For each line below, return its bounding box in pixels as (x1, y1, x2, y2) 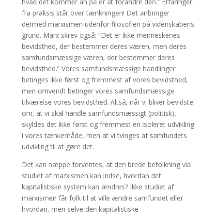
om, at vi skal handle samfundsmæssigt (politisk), (21, 108, 176, 118)
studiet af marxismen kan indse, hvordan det (21, 170, 161, 180)
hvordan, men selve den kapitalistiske (21, 204, 139, 214)
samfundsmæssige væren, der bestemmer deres (21, 52, 175, 62)
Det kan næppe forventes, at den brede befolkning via (21, 159, 191, 169)
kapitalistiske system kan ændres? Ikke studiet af (21, 182, 174, 191)
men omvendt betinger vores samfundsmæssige (21, 86, 174, 95)
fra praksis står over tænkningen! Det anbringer (21, 8, 170, 17)
